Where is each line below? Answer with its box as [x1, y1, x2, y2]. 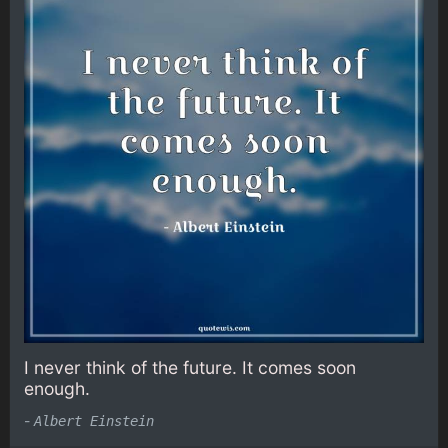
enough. [24, 378, 90, 400]
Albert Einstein [34, 412, 154, 429]
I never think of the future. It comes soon [24, 357, 356, 379]
